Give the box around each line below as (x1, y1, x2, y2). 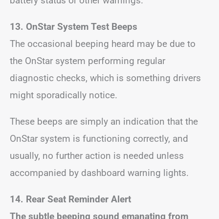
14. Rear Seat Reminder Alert (10, 194, 131, 205)
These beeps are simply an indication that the (10, 116, 198, 127)
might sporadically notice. (10, 89, 117, 101)
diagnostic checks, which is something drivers (10, 72, 201, 84)
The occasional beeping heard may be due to (10, 38, 196, 49)
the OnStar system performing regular (10, 55, 165, 66)
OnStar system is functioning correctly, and (10, 133, 188, 144)
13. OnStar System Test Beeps (10, 21, 137, 32)
